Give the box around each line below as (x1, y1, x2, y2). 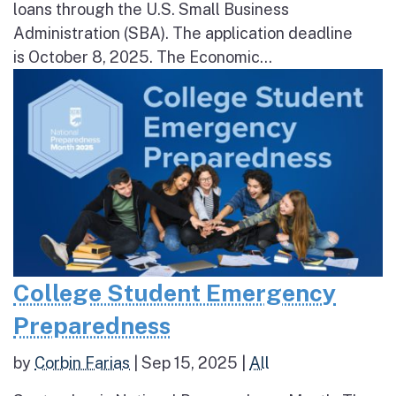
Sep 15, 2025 (141, 354, 238, 373)
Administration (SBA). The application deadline (13, 23, 353, 42)
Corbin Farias (34, 354, 130, 373)
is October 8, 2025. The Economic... (13, 47, 272, 66)
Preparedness (13, 311, 171, 340)
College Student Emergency (13, 278, 336, 308)
